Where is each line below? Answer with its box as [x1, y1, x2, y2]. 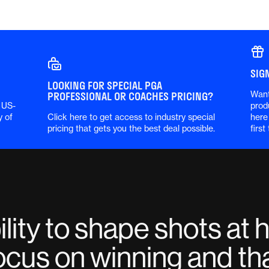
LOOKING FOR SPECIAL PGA [47, 79, 162, 93]
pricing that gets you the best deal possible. [47, 123, 215, 134]
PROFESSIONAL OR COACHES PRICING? [47, 89, 213, 104]
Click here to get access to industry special [47, 112, 215, 123]
